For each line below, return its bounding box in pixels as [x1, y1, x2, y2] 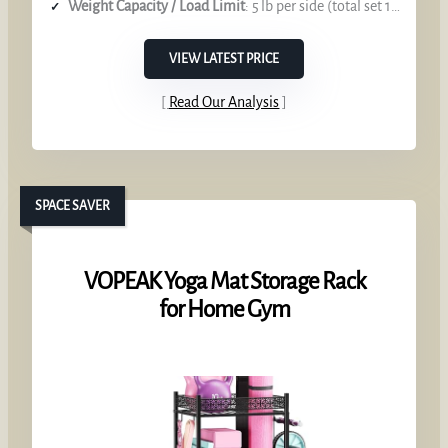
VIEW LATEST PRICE [169, 51, 279, 66]
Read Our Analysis [169, 93, 279, 110]
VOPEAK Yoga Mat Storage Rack [83, 268, 365, 294]
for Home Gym [158, 296, 290, 322]
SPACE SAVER [35, 199, 111, 214]
